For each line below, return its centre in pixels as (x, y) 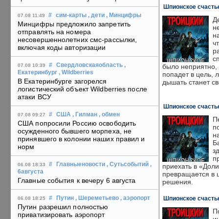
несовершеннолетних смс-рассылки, (77, 40)
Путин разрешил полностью (63, 207)
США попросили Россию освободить (77, 123)
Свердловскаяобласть (89, 65)
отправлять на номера (54, 32)
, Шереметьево (97, 198)
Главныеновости (81, 164)
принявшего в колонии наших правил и (81, 139)
